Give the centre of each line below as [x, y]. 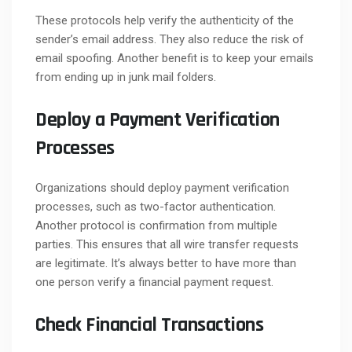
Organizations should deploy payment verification [162, 187]
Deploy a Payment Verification [158, 119]
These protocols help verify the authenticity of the [165, 20]
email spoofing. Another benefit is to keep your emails [174, 58]
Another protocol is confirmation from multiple [156, 225]
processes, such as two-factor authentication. [156, 206]
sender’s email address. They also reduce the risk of [170, 39]
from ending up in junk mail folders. [126, 77]
